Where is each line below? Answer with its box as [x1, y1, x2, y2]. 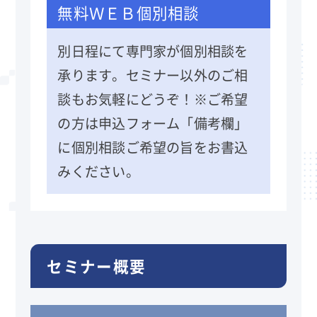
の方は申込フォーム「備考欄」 [57, 113, 248, 133]
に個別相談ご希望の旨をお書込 [57, 137, 248, 157]
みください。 [57, 161, 139, 181]
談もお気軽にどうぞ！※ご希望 [57, 88, 248, 109]
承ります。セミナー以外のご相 [57, 64, 248, 85]
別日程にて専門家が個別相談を [57, 40, 248, 61]
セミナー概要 [47, 255, 146, 277]
